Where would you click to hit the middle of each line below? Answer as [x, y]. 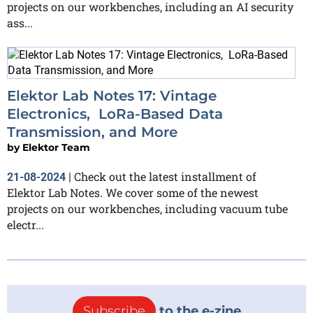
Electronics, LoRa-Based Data [115, 114]
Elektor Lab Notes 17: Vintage [112, 96]
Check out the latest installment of [165, 176]
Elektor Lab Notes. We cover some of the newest [133, 192]
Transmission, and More [92, 132]
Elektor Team [56, 147]
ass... [20, 23]
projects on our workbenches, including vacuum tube [147, 209]
